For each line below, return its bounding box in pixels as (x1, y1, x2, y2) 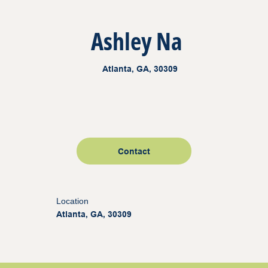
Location (56, 196, 89, 206)
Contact (118, 146, 150, 156)
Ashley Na (91, 25, 182, 57)
